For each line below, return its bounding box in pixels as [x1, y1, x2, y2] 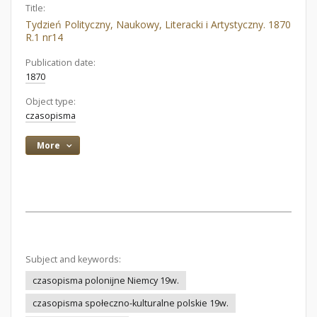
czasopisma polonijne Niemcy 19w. [33, 275, 179, 287]
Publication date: [25, 57, 96, 69]
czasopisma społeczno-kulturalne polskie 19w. [33, 297, 229, 309]
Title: [25, 2, 45, 14]
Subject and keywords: [25, 253, 121, 265]
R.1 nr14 [25, 30, 63, 44]
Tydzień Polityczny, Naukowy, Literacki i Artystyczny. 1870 [25, 18, 291, 31]
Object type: [25, 96, 76, 108]
